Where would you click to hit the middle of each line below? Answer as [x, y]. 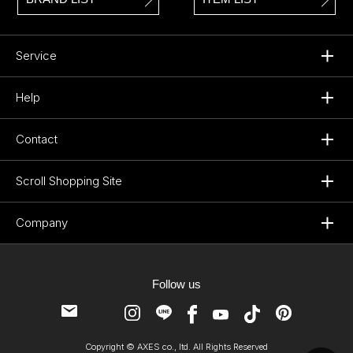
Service [36, 56]
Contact [37, 139]
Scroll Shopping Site [69, 181]
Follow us [176, 284]
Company [42, 223]
